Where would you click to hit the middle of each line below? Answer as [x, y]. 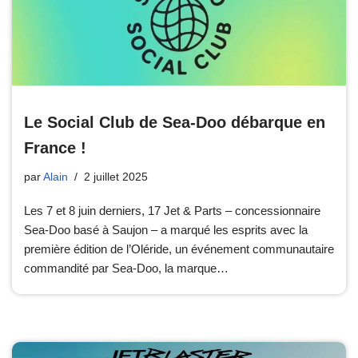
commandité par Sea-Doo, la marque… [128, 268]
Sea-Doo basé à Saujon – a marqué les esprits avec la [166, 230]
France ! [55, 148]
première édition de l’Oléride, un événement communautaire [179, 249]
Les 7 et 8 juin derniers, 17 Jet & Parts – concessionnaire [172, 211]
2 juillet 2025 [116, 177]
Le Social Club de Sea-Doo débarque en [175, 122]
